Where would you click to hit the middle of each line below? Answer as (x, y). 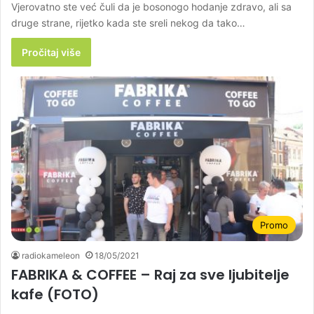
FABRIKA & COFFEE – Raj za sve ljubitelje (150, 274)
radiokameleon (51, 255)
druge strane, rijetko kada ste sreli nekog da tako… (128, 23)
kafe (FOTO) (55, 294)
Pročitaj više (51, 53)
